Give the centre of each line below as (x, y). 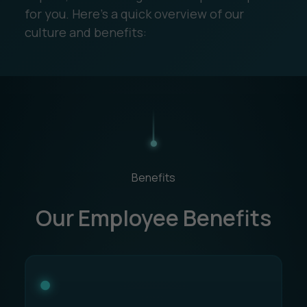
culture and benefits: (85, 32)
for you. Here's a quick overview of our (134, 13)
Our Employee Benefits (153, 218)
